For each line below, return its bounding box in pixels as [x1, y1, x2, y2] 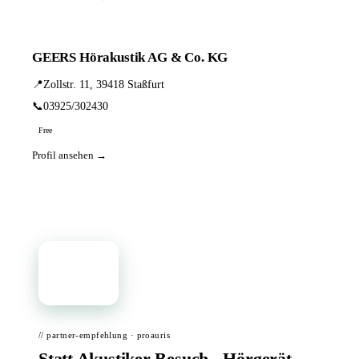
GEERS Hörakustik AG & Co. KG [32, 50, 228, 65]
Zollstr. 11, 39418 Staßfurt [43, 79, 164, 91]
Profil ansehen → [32, 149, 107, 161]
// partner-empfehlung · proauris [38, 330, 171, 340]
